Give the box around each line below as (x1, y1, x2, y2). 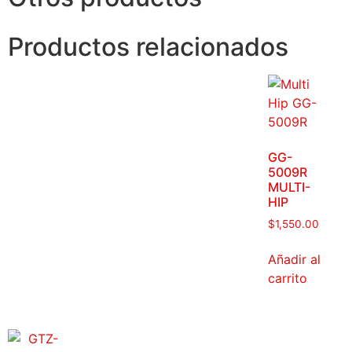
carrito (268, 270, 307, 287)
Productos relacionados (8, 31, 288, 63)
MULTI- (268, 179, 310, 196)
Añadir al (268, 251, 321, 268)
